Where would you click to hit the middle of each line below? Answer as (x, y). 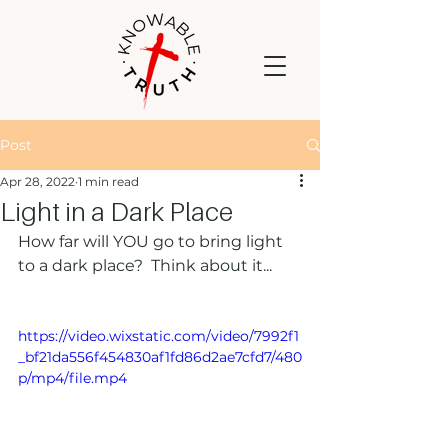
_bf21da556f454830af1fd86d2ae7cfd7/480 (160, 357)
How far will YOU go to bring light (152, 241)
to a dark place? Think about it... (149, 265)
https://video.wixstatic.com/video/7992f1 (158, 336)
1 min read (108, 181)
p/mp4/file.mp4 (72, 378)
